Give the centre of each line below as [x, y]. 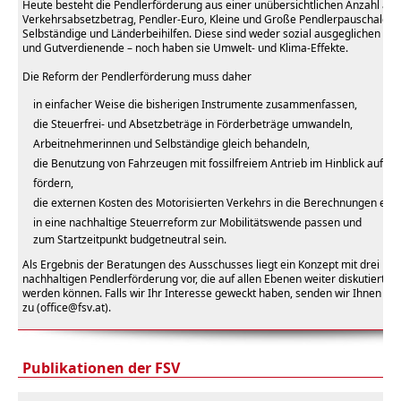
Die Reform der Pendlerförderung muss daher [137, 77]
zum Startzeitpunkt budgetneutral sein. [130, 239]
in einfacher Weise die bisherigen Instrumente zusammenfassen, [195, 104]
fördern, [53, 183]
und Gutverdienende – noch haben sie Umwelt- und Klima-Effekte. [185, 48]
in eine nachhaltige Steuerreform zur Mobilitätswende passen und [197, 222]
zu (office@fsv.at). [67, 307]
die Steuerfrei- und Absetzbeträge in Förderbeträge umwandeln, [193, 124]
